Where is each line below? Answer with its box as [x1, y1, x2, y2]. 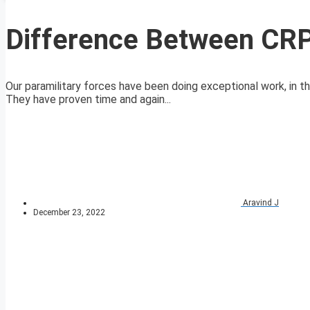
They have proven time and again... [6, 93, 171, 107]
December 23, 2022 [33, 208, 105, 218]
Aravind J [243, 198, 279, 208]
